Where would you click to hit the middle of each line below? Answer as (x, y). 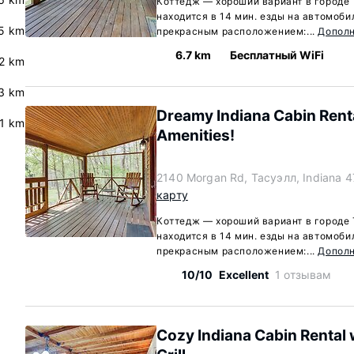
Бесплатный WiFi (277, 55)
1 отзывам (303, 275)
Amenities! (196, 136)
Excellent (244, 275)
